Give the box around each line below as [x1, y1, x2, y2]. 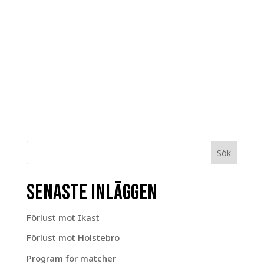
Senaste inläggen [26, 179, 157, 206]
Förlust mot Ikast [26, 211, 100, 223]
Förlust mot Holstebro [26, 232, 120, 244]
